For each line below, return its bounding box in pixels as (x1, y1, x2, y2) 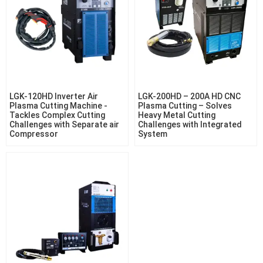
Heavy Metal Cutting (138, 110, 215, 120)
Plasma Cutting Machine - (9, 101, 107, 110)
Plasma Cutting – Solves (138, 101, 232, 110)
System (138, 129, 167, 139)
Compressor (9, 129, 58, 139)
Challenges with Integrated (138, 120, 242, 129)
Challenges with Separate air (9, 120, 119, 129)
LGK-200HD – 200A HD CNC (138, 92, 241, 101)
